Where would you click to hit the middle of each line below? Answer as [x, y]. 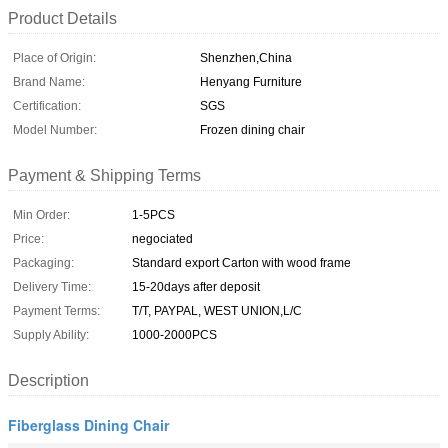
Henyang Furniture [251, 81]
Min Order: [41, 214]
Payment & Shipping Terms [104, 175]
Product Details [62, 18]
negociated [162, 238]
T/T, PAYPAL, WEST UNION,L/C [217, 310]
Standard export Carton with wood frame [241, 262]
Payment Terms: [56, 310]
